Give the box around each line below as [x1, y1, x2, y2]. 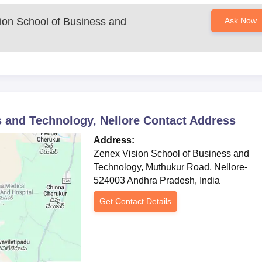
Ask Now [224, 16, 257, 25]
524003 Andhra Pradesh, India [94, 175, 220, 185]
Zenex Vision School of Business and [94, 149, 250, 158]
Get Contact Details [99, 196, 172, 206]
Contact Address [140, 114, 236, 127]
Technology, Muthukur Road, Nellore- [94, 162, 248, 172]
